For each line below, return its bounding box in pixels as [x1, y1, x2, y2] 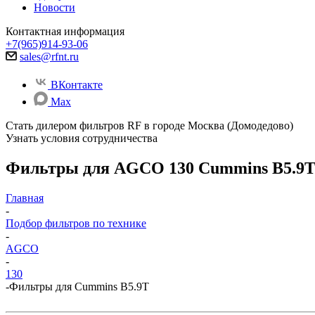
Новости [34, 1, 75, 13]
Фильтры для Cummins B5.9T [9, 280, 149, 292]
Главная [6, 191, 44, 204]
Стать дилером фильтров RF [6, 120, 144, 131]
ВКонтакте [51, 79, 103, 91]
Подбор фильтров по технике [6, 217, 146, 229]
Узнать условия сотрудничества [6, 132, 157, 144]
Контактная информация [6, 25, 124, 37]
